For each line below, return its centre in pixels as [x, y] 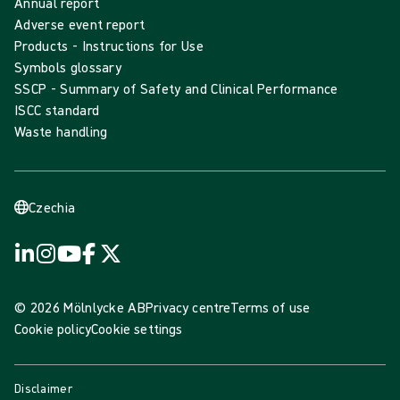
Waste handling [61, 132]
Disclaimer [43, 389]
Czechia [52, 208]
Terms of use [271, 308]
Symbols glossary [68, 67]
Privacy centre [188, 308]
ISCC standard [57, 110]
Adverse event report [80, 25]
